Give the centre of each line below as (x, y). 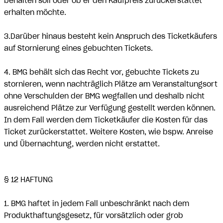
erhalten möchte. (35, 12)
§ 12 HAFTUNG (28, 180)
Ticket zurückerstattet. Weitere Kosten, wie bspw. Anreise (109, 132)
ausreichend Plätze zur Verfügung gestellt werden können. (110, 108)
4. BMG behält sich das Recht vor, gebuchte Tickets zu (102, 72)
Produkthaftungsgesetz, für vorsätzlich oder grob (94, 216)
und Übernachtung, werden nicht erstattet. (82, 144)
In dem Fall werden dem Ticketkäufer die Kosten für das (106, 120)
